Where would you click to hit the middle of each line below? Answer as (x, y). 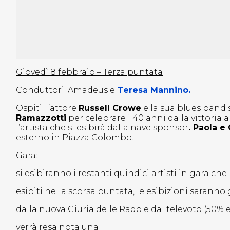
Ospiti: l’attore (47, 108)
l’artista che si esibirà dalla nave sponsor (102, 128)
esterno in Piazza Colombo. (75, 138)
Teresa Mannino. (154, 90)
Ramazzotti (41, 118)
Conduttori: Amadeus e (65, 90)
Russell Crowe (110, 108)
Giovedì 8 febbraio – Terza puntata (89, 72)
